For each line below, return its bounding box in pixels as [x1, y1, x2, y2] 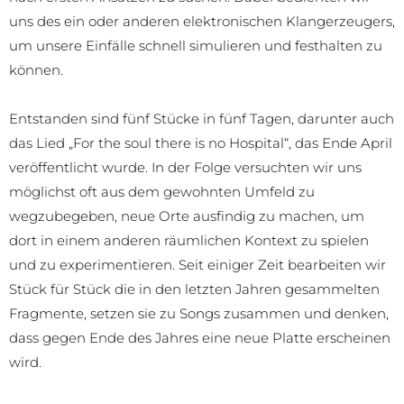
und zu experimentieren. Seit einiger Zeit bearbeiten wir [9, 255, 386, 273]
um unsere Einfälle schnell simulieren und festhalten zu [9, 36, 382, 54]
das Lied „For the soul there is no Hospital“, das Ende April [9, 133, 392, 151]
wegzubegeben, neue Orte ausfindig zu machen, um [9, 207, 364, 225]
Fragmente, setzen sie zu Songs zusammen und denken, [9, 304, 389, 322]
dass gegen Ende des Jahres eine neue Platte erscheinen [9, 328, 390, 346]
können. [9, 60, 63, 78]
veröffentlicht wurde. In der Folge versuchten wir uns [9, 158, 362, 176]
